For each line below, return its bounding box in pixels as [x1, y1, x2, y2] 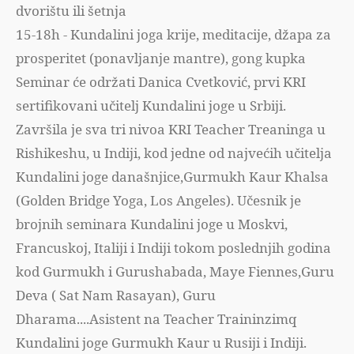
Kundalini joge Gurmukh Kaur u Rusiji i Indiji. [16, 333, 307, 352]
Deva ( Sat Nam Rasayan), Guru [16, 286, 216, 304]
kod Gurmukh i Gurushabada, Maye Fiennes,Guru [16, 262, 334, 281]
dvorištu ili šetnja [16, 2, 126, 20]
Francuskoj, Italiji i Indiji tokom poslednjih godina [16, 239, 331, 257]
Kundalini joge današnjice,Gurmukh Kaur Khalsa [16, 168, 329, 186]
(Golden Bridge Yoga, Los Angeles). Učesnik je [16, 191, 301, 209]
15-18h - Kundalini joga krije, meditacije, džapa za [16, 25, 331, 43]
